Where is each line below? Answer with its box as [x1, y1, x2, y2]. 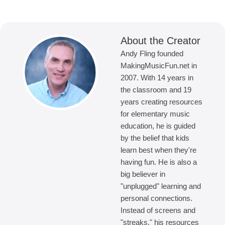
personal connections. [121, 194, 192, 203]
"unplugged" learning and [121, 182, 201, 191]
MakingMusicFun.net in [121, 61, 197, 70]
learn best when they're [121, 146, 196, 155]
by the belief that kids [121, 134, 189, 143]
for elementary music [121, 109, 190, 119]
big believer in [121, 170, 165, 179]
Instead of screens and [121, 206, 195, 215]
